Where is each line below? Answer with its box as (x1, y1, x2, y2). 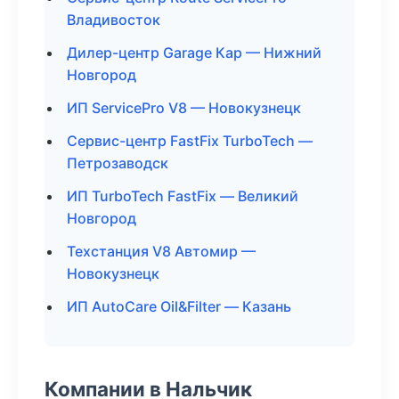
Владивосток (67, 11, 160, 28)
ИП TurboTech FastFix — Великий (67, 187, 298, 205)
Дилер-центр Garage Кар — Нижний (67, 44, 322, 61)
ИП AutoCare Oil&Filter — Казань (67, 297, 291, 315)
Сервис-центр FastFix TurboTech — (67, 132, 313, 150)
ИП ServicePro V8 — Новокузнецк (67, 99, 301, 117)
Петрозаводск (67, 154, 168, 172)
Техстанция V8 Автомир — (67, 242, 256, 260)
